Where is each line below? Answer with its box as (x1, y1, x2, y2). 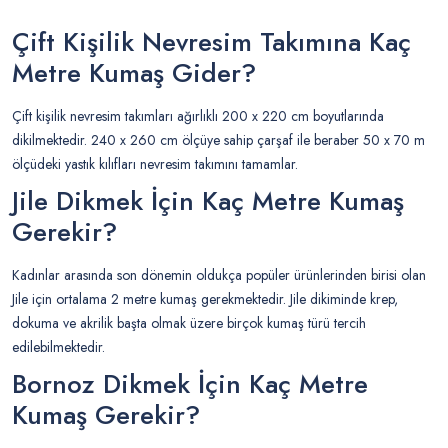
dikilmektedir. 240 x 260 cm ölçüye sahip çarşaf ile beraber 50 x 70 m (12, 130, 425, 151)
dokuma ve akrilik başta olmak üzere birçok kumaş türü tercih (12, 313, 366, 334)
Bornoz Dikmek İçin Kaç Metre (12, 365, 368, 404)
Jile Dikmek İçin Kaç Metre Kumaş (12, 182, 404, 221)
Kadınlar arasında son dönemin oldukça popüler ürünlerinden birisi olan (12, 265, 426, 286)
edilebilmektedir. (12, 337, 105, 358)
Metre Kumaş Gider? (12, 54, 264, 93)
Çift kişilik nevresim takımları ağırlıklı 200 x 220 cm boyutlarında (12, 106, 384, 127)
